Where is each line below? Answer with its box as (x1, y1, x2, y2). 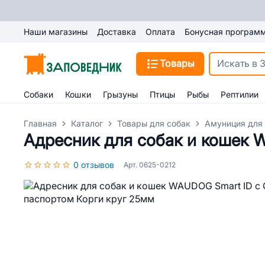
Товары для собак (117, 119, 190, 128)
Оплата (146, 27, 175, 37)
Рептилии (221, 90, 258, 99)
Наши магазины (24, 27, 88, 37)
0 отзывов (73, 160, 114, 170)
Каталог (71, 119, 103, 128)
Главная (24, 119, 57, 128)
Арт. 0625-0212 (124, 161, 176, 169)
